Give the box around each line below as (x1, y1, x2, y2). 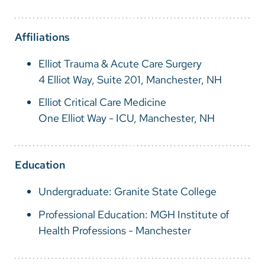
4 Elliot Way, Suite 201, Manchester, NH (38, 73, 222, 87)
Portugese (27, 69, 75, 82)
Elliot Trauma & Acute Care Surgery (38, 57, 202, 71)
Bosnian (27, 21, 64, 35)
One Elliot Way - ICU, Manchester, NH (38, 111, 215, 125)
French (27, 45, 59, 59)
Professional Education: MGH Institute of (38, 207, 230, 221)
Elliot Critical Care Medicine (38, 95, 166, 109)
